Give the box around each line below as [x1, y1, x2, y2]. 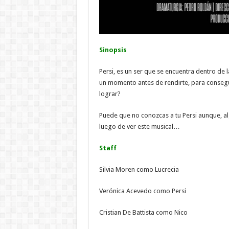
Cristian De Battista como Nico [99, 208, 188, 216]
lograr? [99, 89, 121, 98]
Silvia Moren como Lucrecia [99, 165, 179, 173]
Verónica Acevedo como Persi [99, 187, 186, 195]
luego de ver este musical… [99, 122, 180, 130]
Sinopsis [99, 45, 127, 54]
